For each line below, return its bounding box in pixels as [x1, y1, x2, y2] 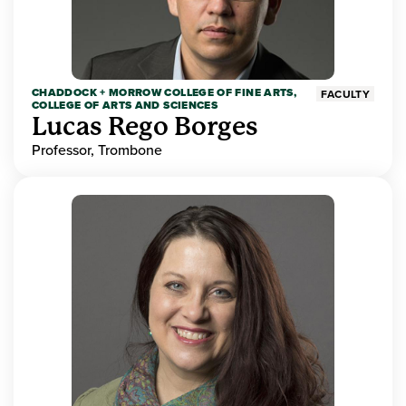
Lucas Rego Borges [32, 111, 258, 142]
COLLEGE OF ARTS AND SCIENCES [32, 97, 218, 114]
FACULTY [321, 86, 370, 102]
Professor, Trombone [32, 140, 162, 160]
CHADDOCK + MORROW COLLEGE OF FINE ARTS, [32, 84, 297, 101]
